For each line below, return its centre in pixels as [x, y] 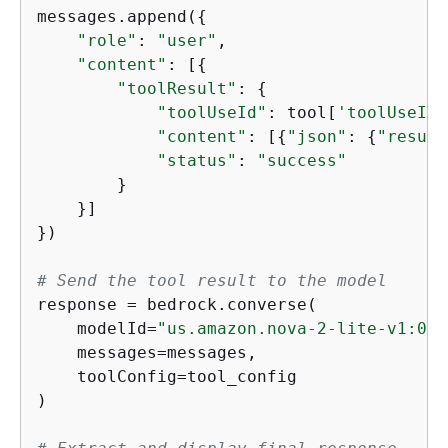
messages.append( [117, 17]
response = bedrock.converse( [177, 305]
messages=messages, [147, 353]
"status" [197, 161]
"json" [317, 137]
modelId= [97, 329]
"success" [302, 161]
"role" [107, 41]
